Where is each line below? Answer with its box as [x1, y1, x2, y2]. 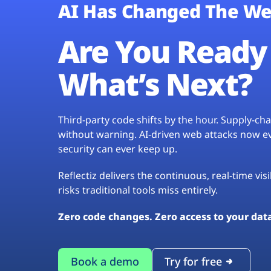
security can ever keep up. [58, 142, 177, 156]
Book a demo [71, 253, 139, 269]
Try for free [165, 253, 222, 269]
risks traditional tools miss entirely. [58, 183, 218, 197]
